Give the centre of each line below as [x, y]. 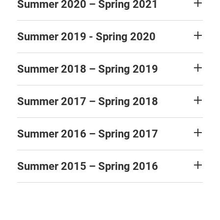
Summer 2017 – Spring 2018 [88, 102]
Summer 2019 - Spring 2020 [86, 37]
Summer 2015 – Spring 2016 [88, 166]
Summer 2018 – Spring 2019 [88, 69]
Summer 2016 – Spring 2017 [88, 134]
